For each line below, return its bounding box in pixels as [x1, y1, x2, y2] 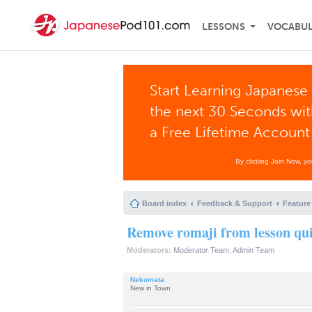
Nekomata [130, 275, 164, 283]
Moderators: [127, 246, 171, 254]
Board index [142, 199, 187, 208]
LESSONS [202, 21, 245, 33]
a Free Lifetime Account [150, 123, 311, 141]
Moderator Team [173, 246, 229, 254]
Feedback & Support [197, 199, 272, 208]
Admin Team [233, 246, 274, 254]
